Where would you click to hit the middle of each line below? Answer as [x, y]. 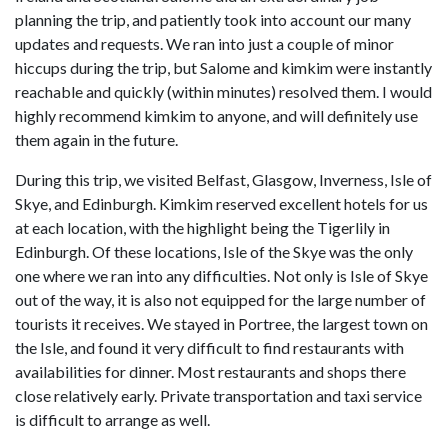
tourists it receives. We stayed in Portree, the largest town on [221, 323]
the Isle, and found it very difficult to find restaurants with [209, 347]
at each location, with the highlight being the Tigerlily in [202, 227]
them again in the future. [96, 139]
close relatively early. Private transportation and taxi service [218, 395]
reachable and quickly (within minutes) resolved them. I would [223, 91]
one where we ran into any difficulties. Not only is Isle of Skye [221, 275]
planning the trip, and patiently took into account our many [213, 19]
